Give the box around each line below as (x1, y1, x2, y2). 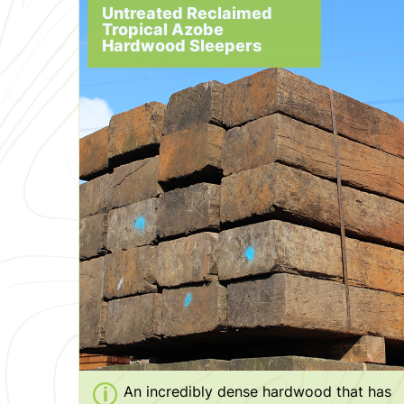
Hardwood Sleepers (102, 34, 262, 55)
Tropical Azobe (102, 18, 224, 39)
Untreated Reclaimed (102, 2, 272, 23)
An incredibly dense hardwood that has (124, 381, 391, 400)
